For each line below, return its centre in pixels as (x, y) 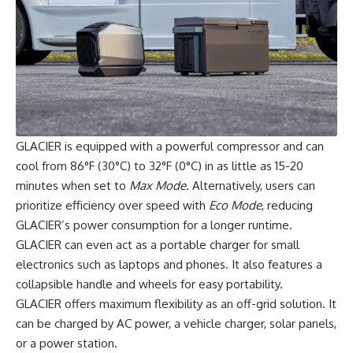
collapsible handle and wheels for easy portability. (149, 284)
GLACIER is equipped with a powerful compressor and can (170, 146)
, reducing (287, 205)
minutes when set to (72, 185)
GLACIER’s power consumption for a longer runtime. (154, 225)
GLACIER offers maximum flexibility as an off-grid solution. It (176, 303)
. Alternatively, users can (251, 185)
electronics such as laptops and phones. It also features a (169, 264)
